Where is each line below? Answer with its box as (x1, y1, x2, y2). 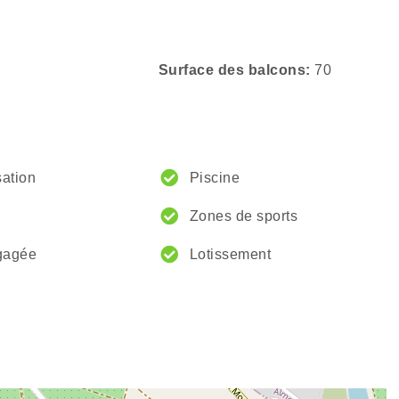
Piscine (190, 170, 240, 186)
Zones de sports (190, 208, 298, 224)
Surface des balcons (159, 62, 306, 78)
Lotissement (190, 247, 272, 263)
